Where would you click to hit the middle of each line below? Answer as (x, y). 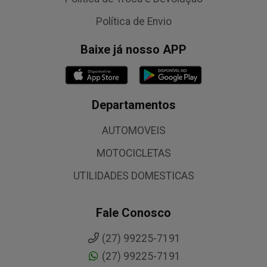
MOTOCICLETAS (133, 153)
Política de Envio (133, 21)
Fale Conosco (133, 213)
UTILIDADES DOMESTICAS (133, 176)
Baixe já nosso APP (133, 49)
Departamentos (133, 105)
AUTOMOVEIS (133, 131)
